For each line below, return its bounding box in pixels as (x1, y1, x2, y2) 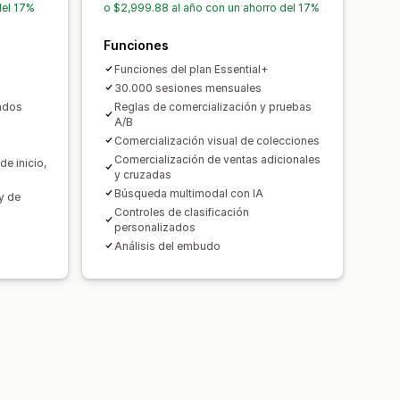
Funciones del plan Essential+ (114, 62, 268, 76)
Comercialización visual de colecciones (114, 133, 320, 147)
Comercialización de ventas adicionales (114, 152, 321, 166)
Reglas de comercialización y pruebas (114, 99, 312, 113)
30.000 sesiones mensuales (114, 80, 262, 95)
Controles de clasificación (114, 204, 249, 219)
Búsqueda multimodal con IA (114, 186, 263, 200)
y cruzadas (114, 167, 171, 181)
